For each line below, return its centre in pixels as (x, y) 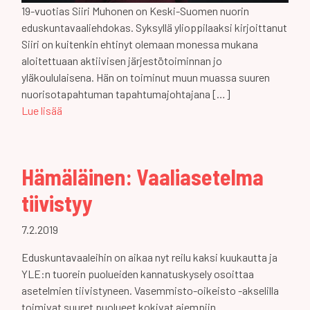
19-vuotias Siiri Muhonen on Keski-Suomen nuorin (135, 10)
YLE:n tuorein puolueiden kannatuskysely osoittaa (138, 273)
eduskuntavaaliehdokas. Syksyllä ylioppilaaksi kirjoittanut (154, 27)
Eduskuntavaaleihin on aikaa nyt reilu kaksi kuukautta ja (149, 257)
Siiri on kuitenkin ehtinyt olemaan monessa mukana (140, 44)
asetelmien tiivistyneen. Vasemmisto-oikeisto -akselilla (150, 290)
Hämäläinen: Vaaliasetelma (143, 176)
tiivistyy (57, 202)
